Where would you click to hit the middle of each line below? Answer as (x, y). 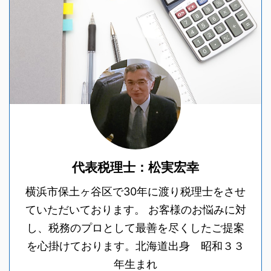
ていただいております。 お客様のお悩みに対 (135, 210)
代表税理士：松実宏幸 (135, 168)
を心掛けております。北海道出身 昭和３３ (135, 246)
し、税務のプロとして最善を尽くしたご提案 (135, 228)
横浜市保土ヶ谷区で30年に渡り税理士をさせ (135, 192)
